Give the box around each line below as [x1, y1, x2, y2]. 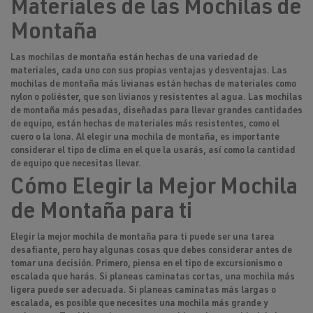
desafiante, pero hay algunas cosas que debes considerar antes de [10, 247, 292, 256]
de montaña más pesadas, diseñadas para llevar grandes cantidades [10, 107, 303, 117]
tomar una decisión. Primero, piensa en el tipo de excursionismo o [10, 260, 282, 270]
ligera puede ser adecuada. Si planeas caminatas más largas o [10, 286, 276, 296]
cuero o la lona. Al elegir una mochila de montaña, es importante [10, 133, 279, 143]
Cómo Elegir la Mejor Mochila [10, 177, 298, 201]
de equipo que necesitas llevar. [10, 160, 141, 170]
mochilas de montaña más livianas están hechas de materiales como [10, 80, 296, 90]
